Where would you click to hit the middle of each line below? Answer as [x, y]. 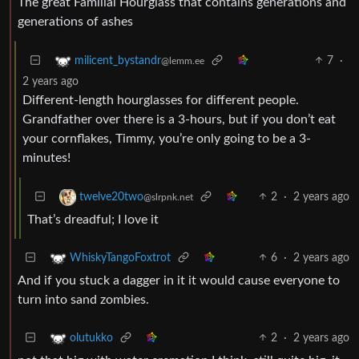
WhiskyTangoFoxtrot [120, 258]
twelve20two [111, 197]
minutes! [46, 157]
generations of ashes [75, 21]
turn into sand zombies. [83, 299]
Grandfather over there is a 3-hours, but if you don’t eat [179, 119]
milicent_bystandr [118, 61]
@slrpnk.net [168, 197]
